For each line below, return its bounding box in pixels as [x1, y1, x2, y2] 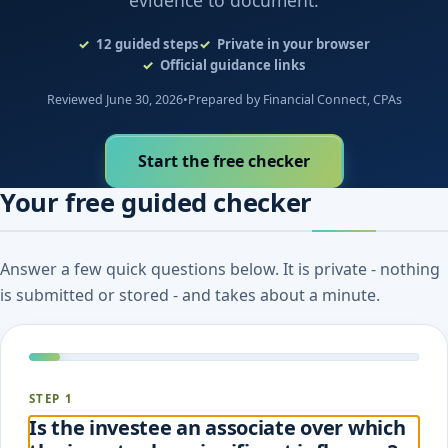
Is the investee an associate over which [29, 414, 406, 442]
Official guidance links [160, 55, 307, 74]
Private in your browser [217, 34, 371, 53]
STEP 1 [29, 391, 74, 407]
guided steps [115, 34, 199, 53]
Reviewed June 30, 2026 [46, 91, 183, 109]
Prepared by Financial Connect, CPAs [187, 91, 402, 109]
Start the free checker [138, 149, 310, 172]
